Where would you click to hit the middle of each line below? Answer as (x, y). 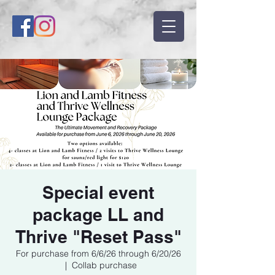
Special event (98, 192)
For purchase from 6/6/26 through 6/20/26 (98, 254)
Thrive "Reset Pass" (98, 237)
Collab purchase (104, 265)
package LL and (98, 215)
